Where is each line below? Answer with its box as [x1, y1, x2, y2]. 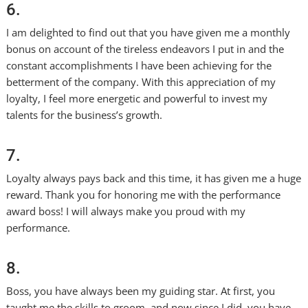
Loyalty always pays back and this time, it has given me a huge [6, 171, 302, 185]
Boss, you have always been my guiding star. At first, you [6, 284, 276, 298]
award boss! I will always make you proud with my [6, 204, 246, 218]
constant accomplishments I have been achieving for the [6, 58, 272, 72]
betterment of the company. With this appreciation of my [6, 75, 276, 89]
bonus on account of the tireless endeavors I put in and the [6, 42, 285, 56]
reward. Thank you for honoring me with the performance [6, 188, 281, 201]
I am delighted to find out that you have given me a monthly [6, 25, 291, 39]
